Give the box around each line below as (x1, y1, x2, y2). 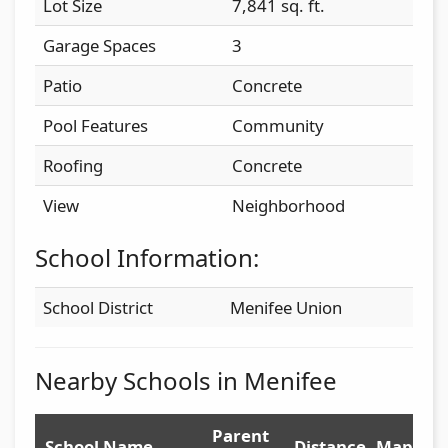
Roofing (43, 153, 103, 177)
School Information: (35, 240, 259, 274)
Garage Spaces (43, 33, 156, 57)
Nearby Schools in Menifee (35, 363, 337, 397)
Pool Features (43, 113, 148, 137)
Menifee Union (230, 295, 342, 319)
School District (43, 295, 153, 319)
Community (232, 113, 324, 137)
